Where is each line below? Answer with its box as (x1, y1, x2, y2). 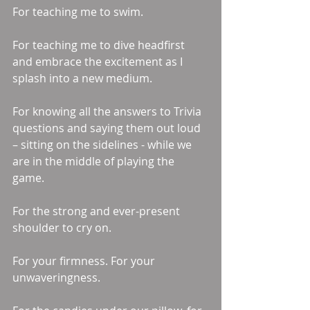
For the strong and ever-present (12, 203, 183, 219)
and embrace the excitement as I (12, 54, 185, 69)
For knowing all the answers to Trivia (12, 104, 204, 119)
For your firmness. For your (12, 253, 158, 268)
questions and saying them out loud (12, 120, 203, 136)
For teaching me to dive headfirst (12, 37, 188, 53)
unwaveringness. (12, 270, 103, 285)
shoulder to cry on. (12, 220, 114, 235)
